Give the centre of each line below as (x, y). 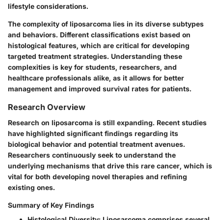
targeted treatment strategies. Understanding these (95, 56)
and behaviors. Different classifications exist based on (99, 34)
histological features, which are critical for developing (99, 45)
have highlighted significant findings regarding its (93, 133)
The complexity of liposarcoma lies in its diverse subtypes (106, 24)
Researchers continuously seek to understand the (92, 155)
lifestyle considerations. (48, 6)
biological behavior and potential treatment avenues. (96, 144)
